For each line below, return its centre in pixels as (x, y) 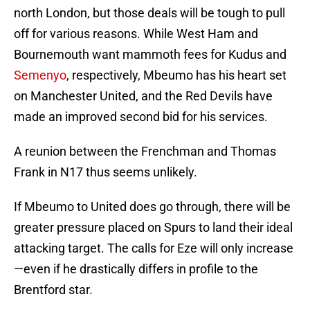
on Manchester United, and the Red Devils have (143, 96)
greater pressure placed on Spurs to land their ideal (153, 228)
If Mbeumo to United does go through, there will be (152, 207)
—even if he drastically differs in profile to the (136, 269)
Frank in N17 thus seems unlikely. (106, 172)
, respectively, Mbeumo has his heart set (176, 75)
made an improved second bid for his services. (141, 117)
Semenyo (40, 75)
